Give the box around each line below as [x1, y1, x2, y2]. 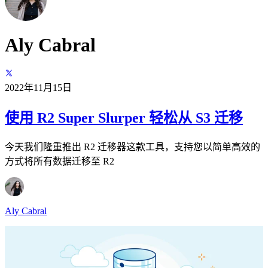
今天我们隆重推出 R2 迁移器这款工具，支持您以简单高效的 [5, 141, 260, 152]
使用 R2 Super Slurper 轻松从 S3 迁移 [5, 109, 243, 126]
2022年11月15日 [5, 83, 72, 93]
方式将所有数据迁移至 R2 [5, 156, 114, 166]
